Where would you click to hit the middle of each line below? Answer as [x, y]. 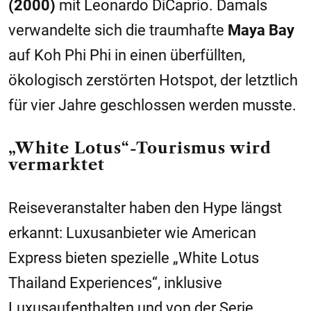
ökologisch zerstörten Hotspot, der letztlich [153, 80]
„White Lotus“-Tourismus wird [140, 148]
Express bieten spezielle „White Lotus [134, 258]
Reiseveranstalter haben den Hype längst [145, 208]
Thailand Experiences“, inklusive [115, 283]
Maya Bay [261, 30]
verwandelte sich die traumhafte [118, 30]
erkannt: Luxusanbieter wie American [132, 233]
